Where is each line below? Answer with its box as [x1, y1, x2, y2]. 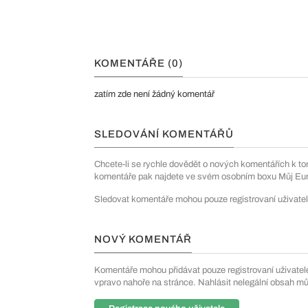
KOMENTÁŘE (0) [94, 58, 183, 69]
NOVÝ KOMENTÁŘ [94, 234, 192, 245]
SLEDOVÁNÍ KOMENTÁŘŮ [94, 129, 234, 140]
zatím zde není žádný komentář [94, 89, 214, 99]
